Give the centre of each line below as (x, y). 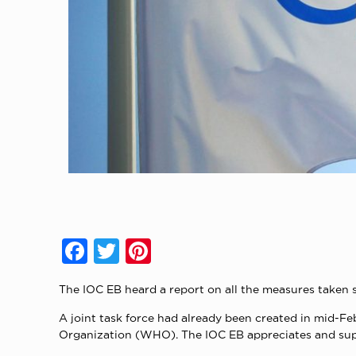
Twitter (159, 251)
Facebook (141, 251)
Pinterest (201, 251)
